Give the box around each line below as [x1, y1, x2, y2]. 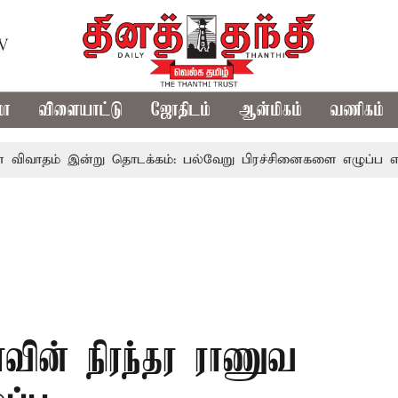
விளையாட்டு [39, 99, 123, 121]
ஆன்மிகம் [239, 99, 303, 121]
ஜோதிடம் [151, 99, 211, 121]
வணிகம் [330, 99, 385, 121]
